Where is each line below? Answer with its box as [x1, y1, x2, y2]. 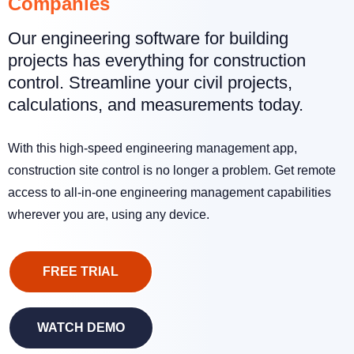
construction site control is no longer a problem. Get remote [8, 164, 336, 178]
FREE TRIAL [43, 265, 119, 279]
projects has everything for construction [8, 50, 306, 70]
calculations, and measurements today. [8, 94, 303, 115]
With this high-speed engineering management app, [8, 141, 297, 156]
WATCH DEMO [37, 321, 125, 335]
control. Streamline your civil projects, [8, 72, 292, 92]
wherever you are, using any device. [8, 208, 209, 222]
